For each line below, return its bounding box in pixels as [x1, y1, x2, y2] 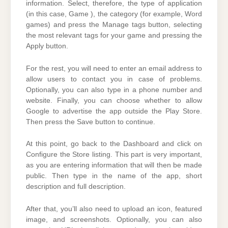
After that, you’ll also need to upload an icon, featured [26, 205, 202, 213]
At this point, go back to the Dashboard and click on [26, 140, 202, 148]
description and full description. [26, 183, 126, 191]
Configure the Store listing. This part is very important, [26, 151, 202, 159]
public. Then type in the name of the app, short [26, 172, 202, 180]
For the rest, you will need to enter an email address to [26, 64, 202, 72]
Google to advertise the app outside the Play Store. [26, 107, 202, 115]
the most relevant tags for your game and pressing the [26, 32, 202, 40]
